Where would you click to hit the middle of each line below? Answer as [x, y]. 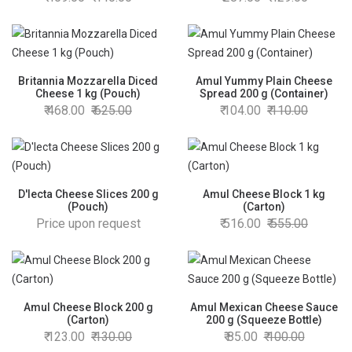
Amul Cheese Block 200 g [88, 307]
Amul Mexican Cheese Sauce [264, 307]
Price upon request [88, 224]
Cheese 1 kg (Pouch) [88, 93]
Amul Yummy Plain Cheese [264, 81]
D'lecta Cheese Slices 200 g [88, 194]
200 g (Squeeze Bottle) [264, 320]
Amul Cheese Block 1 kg [264, 194]
